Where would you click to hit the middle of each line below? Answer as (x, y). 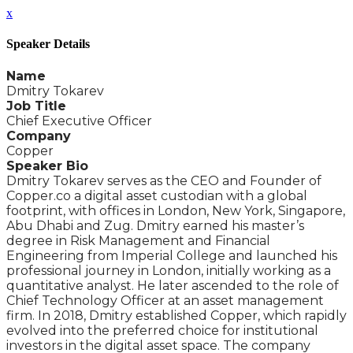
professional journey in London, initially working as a (169, 270)
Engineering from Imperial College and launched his (172, 255)
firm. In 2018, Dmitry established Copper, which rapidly (176, 315)
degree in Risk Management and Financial (138, 240)
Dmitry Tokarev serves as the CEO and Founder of (164, 180)
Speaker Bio (47, 165)
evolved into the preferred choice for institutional (162, 330)
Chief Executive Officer (79, 121)
